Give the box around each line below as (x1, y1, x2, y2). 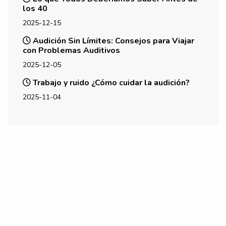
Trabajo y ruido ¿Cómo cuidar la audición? (31, 77, 190, 88)
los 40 (23, 3, 47, 14)
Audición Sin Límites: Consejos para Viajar (31, 35, 194, 46)
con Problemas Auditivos (23, 44, 120, 56)
